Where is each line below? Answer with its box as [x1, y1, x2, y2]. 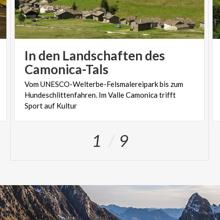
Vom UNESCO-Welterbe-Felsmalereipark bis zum [24, 80, 183, 89]
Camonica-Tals [24, 61, 109, 78]
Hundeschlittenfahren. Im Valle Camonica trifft [24, 90, 176, 100]
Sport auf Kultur [24, 101, 77, 110]
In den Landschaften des [24, 48, 165, 64]
